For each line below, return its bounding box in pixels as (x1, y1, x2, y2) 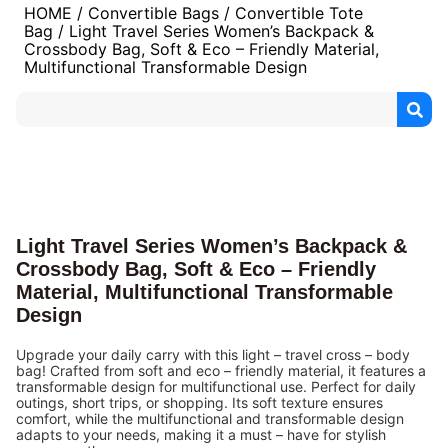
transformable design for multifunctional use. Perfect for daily (16, 378, 416, 396)
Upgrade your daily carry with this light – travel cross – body (16, 346, 410, 364)
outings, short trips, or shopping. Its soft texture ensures (16, 394, 383, 412)
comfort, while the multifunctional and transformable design (16, 410, 404, 428)
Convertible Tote (235, 3, 363, 24)
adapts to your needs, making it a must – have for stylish (16, 426, 386, 444)
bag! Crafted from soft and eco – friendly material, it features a (16, 362, 426, 380)
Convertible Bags (88, 3, 219, 24)
